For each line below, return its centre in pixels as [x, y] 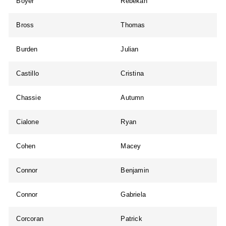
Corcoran [30, 219]
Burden [27, 49]
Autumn [132, 98]
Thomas [133, 25]
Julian [130, 49]
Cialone [27, 122]
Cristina [132, 74]
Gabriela [133, 195]
